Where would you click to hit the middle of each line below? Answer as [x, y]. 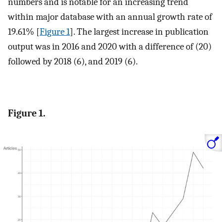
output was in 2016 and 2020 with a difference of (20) [110, 47]
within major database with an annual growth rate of [110, 17]
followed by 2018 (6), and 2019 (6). [73, 62]
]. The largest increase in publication [139, 32]
